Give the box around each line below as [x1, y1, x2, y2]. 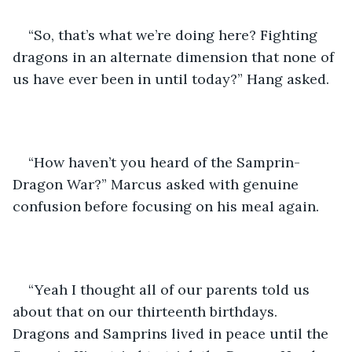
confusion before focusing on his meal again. [13, 196, 319, 215]
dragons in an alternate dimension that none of [13, 47, 338, 66]
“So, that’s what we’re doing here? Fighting [28, 25, 321, 44]
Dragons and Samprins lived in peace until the [13, 324, 332, 343]
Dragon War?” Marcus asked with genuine [13, 174, 302, 193]
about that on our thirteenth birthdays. [13, 302, 281, 321]
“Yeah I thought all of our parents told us [28, 280, 313, 299]
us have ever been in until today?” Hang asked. [13, 69, 329, 88]
